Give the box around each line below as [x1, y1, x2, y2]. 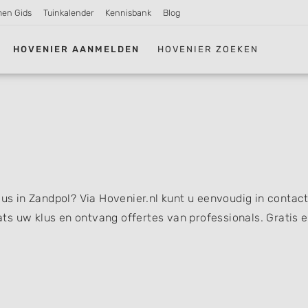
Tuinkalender [43, 8, 94, 18]
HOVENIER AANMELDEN [13, 43, 140, 54]
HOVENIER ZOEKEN [157, 43, 259, 54]
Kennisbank [104, 8, 151, 18]
